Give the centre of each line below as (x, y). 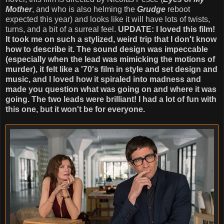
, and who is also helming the (84, 9)
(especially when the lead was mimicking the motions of (110, 59)
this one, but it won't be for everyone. (75, 109)
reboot (178, 9)
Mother (19, 9)
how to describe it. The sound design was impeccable (107, 49)
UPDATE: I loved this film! (166, 29)
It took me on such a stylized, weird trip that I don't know (111, 39)
